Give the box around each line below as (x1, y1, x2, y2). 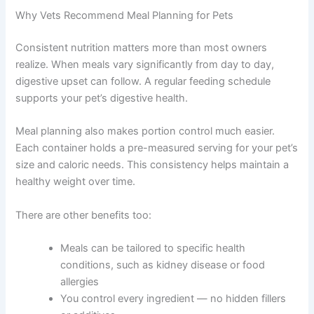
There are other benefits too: (15, 273, 152, 286)
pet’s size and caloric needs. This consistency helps (15, 223, 263, 236)
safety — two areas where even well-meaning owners (15, 6, 273, 20)
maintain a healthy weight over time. (15, 240, 188, 253)
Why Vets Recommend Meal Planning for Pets (15, 74, 234, 87)
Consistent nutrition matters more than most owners (15, 105, 268, 118)
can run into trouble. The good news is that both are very (15, 23, 287, 36)
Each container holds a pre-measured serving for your (15, 206, 273, 219)
